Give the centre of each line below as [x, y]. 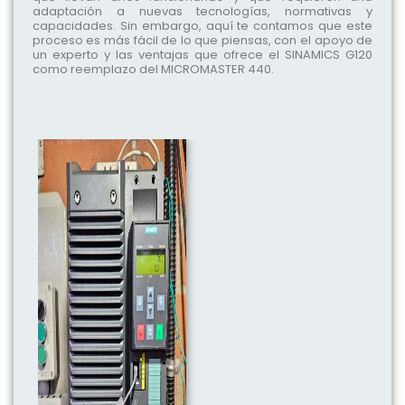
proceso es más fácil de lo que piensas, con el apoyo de [202, 40]
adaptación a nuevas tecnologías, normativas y [202, 11]
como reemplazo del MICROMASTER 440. [153, 69]
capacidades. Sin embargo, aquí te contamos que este [202, 25]
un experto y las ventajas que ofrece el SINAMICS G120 [202, 54]
